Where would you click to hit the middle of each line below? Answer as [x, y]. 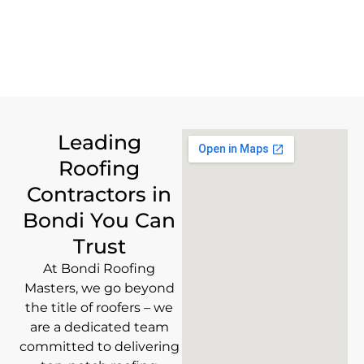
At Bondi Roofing [99, 269]
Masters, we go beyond [99, 288]
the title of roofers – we [99, 308]
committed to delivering [99, 347]
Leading [99, 143]
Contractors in [99, 195]
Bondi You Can [99, 221]
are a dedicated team [99, 327]
